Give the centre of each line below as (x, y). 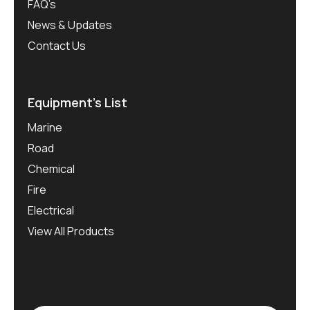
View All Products (71, 231)
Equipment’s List (77, 103)
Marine (45, 127)
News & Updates (70, 25)
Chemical (51, 168)
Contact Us (57, 46)
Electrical (51, 210)
